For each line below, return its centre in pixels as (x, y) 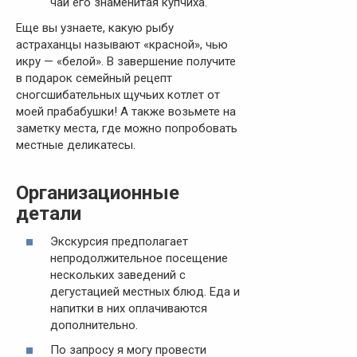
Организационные (98, 192)
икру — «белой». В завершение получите (126, 61)
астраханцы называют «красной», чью (122, 44)
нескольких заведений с (118, 275)
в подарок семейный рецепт (94, 78)
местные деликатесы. (76, 145)
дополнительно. (94, 325)
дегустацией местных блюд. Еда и (145, 291)
